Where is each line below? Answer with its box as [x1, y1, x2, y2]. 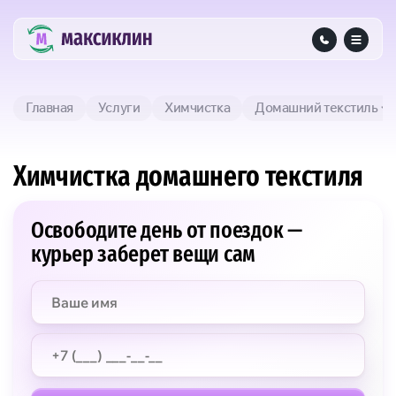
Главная [26, 99, 73, 116]
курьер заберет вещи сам [31, 240, 256, 268]
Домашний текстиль [255, 99, 381, 116]
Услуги [97, 99, 141, 116]
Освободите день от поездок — [31, 217, 302, 244]
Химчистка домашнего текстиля [13, 159, 364, 193]
